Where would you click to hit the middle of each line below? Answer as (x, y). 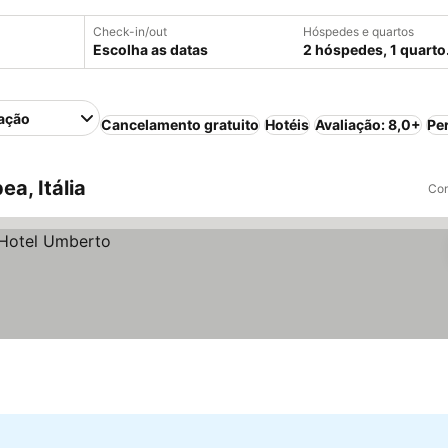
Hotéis (287, 124)
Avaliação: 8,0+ (368, 124)
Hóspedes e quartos (358, 31)
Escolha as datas (150, 49)
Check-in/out (130, 31)
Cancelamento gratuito (180, 124)
